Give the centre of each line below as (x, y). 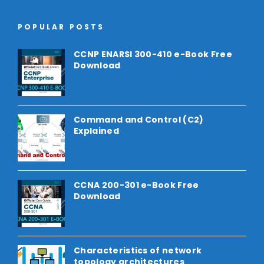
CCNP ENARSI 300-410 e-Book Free (153, 55)
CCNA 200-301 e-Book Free (136, 185)
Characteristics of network (138, 251)
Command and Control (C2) (139, 120)
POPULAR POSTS (61, 27)
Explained (96, 131)
